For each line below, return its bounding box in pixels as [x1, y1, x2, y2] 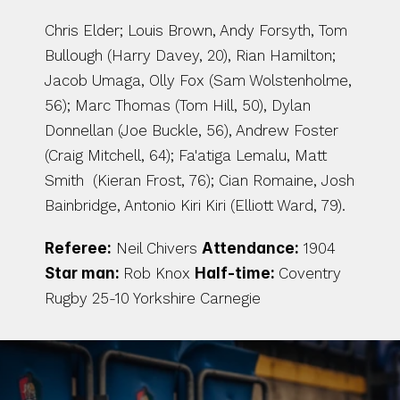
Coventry [279, 264, 341, 282]
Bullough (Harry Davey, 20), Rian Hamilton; [45, 46, 336, 64]
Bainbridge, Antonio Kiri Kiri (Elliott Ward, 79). [45, 196, 346, 214]
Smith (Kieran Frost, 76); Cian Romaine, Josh [45, 171, 354, 189]
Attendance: [202, 239, 299, 257]
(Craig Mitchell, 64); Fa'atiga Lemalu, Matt [45, 146, 327, 164]
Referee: [45, 239, 112, 257]
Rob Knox [123, 264, 195, 282]
